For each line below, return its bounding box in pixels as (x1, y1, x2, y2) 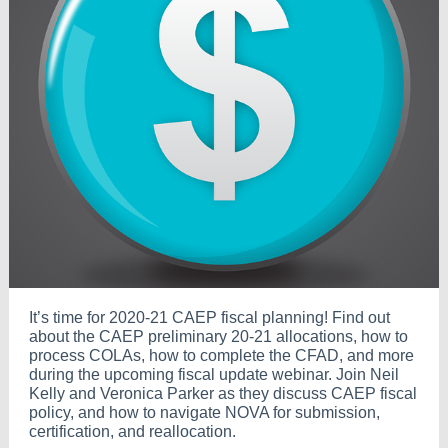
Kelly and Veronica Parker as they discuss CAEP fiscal (29, 385, 417, 402)
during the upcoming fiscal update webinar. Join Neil (29, 366, 399, 383)
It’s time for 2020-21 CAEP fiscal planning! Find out (29, 309, 390, 326)
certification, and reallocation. (29, 423, 236, 440)
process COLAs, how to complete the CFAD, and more (29, 347, 414, 364)
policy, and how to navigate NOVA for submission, (29, 404, 380, 421)
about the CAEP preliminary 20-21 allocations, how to (29, 328, 408, 345)
